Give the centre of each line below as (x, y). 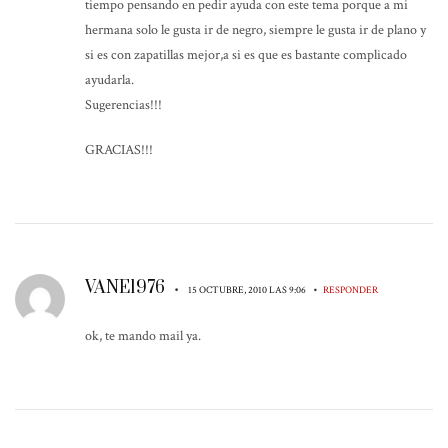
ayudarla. (109, 79)
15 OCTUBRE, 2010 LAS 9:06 (248, 289)
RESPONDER (350, 289)
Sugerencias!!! (123, 104)
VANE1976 (127, 287)
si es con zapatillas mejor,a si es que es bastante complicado (246, 54)
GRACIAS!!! (119, 149)
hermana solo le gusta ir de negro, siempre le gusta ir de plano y (255, 29)
